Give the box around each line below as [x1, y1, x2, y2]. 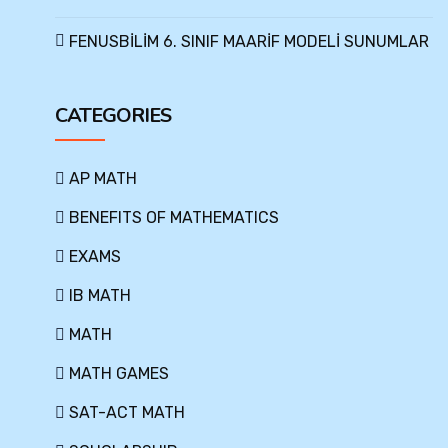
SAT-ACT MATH [69, 403, 185, 422]
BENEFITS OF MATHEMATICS [69, 208, 279, 227]
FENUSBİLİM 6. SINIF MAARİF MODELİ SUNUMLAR [69, 32, 429, 51]
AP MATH [69, 169, 137, 188]
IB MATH [69, 286, 131, 305]
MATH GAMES [69, 364, 169, 383]
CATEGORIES [55, 102, 171, 129]
